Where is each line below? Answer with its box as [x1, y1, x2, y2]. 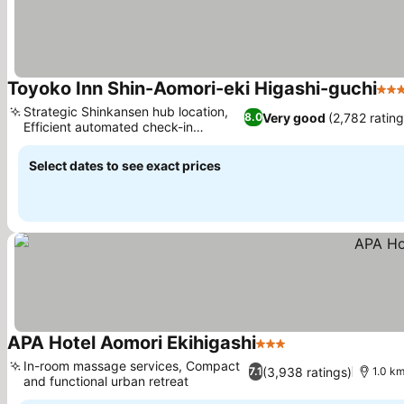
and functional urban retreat [23, 373, 188, 389]
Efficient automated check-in [23, 119, 193, 134]
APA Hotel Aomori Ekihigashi [7, 332, 256, 353]
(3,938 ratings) [262, 363, 353, 380]
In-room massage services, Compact [23, 358, 240, 373]
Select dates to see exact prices [29, 158, 221, 173]
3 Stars [255, 344, 304, 362]
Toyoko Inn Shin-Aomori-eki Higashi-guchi [7, 78, 377, 99]
